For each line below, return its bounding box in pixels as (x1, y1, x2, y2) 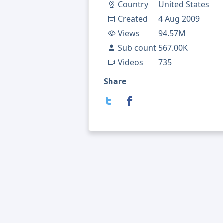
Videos (118, 57, 143, 68)
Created (118, 13, 148, 25)
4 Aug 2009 (158, 13, 200, 25)
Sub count (118, 42, 156, 54)
